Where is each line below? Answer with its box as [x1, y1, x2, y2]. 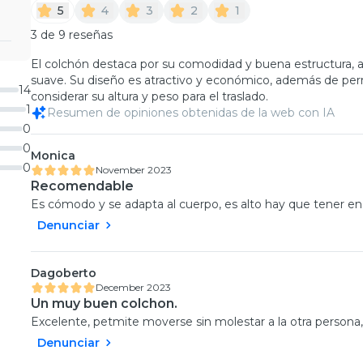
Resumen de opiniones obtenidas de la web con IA [47, 105, 335, 120]
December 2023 [96, 280, 171, 293]
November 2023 [96, 163, 172, 176]
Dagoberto [31, 265, 96, 280]
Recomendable [31, 177, 134, 194]
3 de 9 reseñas [31, 27, 113, 42]
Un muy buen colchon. [31, 295, 177, 311]
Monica [31, 147, 75, 163]
